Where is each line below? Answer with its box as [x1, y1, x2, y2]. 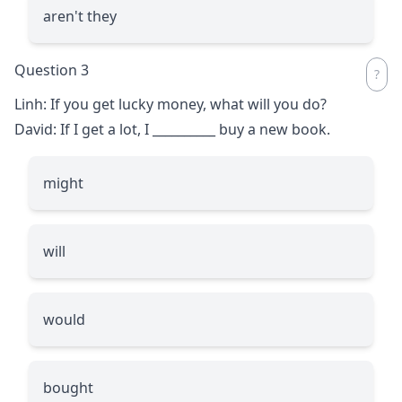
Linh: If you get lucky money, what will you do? [14, 93, 327, 114]
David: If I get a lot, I [14, 118, 153, 139]
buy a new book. [215, 118, 330, 139]
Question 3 [14, 59, 89, 80]
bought [43, 377, 93, 398]
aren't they [43, 5, 117, 26]
